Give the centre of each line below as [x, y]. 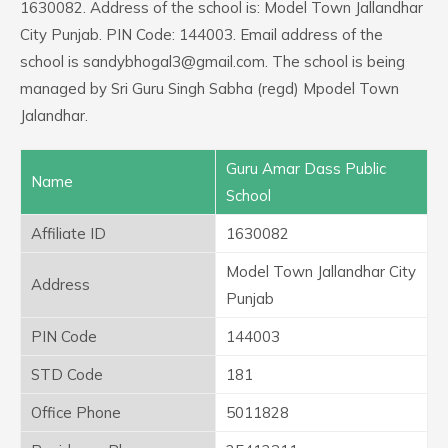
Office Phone [76, 412]
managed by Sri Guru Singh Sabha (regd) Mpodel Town [209, 88]
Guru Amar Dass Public [306, 168]
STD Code [67, 374]
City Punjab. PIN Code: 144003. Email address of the [201, 34]
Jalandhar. [54, 115]
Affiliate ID [68, 233]
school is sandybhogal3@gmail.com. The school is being [212, 61]
